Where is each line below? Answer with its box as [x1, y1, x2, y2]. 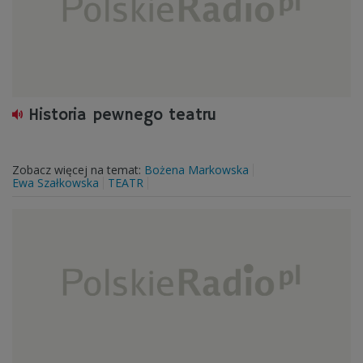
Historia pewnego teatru [28, 105, 216, 126]
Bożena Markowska [144, 162, 249, 177]
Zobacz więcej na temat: [12, 162, 144, 177]
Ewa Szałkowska [12, 175, 99, 190]
